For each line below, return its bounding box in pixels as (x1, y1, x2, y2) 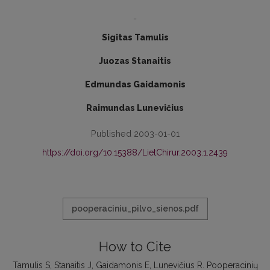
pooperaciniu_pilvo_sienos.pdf (71, 204, 199, 213)
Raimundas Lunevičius (86, 103, 184, 113)
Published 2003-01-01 (90, 128, 180, 139)
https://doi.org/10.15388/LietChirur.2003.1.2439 (42, 148, 228, 157)
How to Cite (99, 239, 171, 254)
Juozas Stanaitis (99, 56, 171, 66)
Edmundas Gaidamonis (84, 80, 186, 89)
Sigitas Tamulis (101, 33, 169, 42)
